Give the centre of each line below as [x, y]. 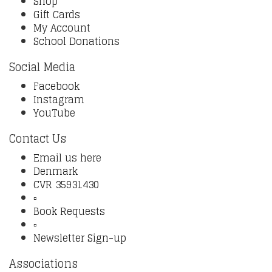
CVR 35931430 [66, 185]
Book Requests [69, 211]
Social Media [42, 67]
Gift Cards [57, 15]
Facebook [56, 86]
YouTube [54, 113]
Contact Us [38, 138]
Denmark [56, 171]
